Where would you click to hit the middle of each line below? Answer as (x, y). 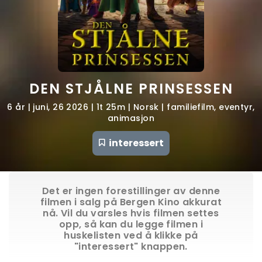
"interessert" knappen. (131, 247)
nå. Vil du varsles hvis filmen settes (131, 213)
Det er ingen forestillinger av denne (131, 191)
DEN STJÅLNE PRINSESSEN (131, 89)
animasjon (131, 118)
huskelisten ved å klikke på (131, 236)
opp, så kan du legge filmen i (131, 225)
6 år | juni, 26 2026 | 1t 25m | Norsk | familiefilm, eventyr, (131, 107)
